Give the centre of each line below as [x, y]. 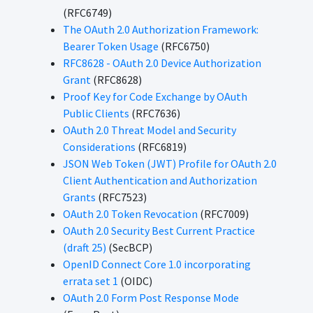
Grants [79, 197]
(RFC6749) [87, 13]
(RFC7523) [121, 197]
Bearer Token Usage [111, 46]
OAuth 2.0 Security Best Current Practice [159, 231]
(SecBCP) [129, 247]
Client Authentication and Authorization [160, 180]
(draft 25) [85, 247]
